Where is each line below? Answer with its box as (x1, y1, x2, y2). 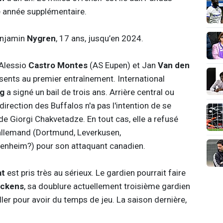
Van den (157, 60, 190, 70)
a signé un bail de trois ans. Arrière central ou (6, 87, 174, 97)
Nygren (26, 33, 56, 43)
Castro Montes (28, 60, 88, 70)
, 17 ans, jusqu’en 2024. (55, 33, 143, 43)
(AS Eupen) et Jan (87, 60, 158, 70)
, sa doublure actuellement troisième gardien (23, 181, 190, 191)
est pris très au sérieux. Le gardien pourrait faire (4, 167, 186, 178)
